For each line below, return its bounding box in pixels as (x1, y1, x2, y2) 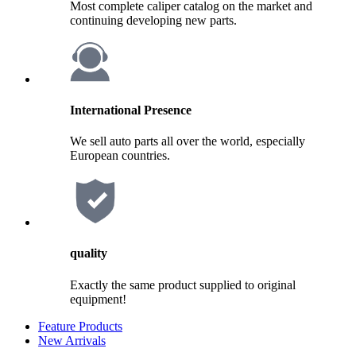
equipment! (70, 292, 126, 306)
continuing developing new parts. (70, 13, 237, 27)
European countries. (70, 149, 170, 163)
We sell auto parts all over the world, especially (70, 134, 305, 149)
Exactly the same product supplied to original (70, 277, 296, 292)
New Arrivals (38, 333, 106, 347)
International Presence (70, 103, 192, 117)
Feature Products (38, 319, 122, 333)
